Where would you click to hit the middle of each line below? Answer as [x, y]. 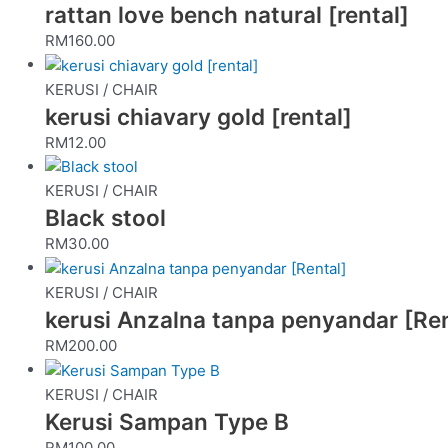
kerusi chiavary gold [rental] [198, 116]
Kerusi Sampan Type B [167, 422]
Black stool [105, 218]
